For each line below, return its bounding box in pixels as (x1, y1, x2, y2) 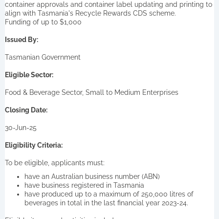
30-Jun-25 (5, 123, 37, 131)
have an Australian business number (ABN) (24, 172, 160, 180)
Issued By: (5, 35, 38, 44)
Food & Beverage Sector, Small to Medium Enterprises (5, 88, 178, 96)
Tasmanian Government (5, 53, 81, 61)
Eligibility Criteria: (5, 141, 63, 149)
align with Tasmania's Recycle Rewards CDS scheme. (5, 9, 176, 17)
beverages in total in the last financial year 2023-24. (24, 198, 188, 207)
